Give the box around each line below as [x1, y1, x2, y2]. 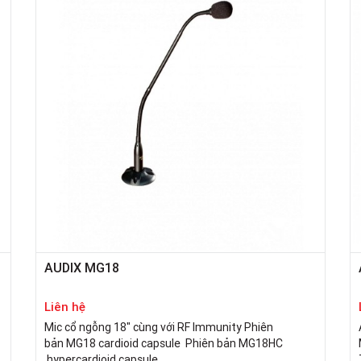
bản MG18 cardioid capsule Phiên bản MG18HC [44, 336, 283, 351]
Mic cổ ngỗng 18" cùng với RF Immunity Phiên [44, 320, 273, 335]
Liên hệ [44, 299, 85, 315]
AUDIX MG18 [44, 259, 119, 276]
